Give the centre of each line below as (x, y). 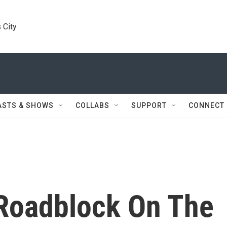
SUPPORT (149, 105)
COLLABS (92, 105)
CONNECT (206, 105)
